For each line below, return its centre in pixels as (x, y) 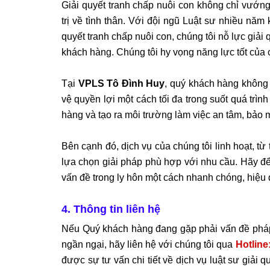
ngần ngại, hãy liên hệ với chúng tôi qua (149, 244)
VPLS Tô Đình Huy (121, 83)
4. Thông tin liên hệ (111, 209)
